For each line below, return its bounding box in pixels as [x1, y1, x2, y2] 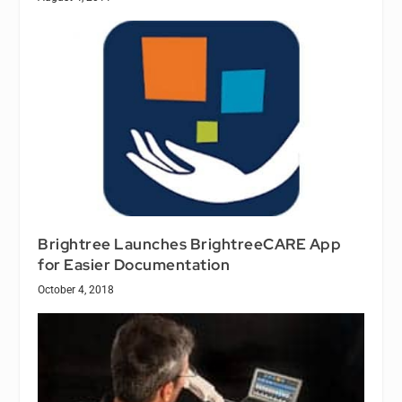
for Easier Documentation [38, 255, 231, 275]
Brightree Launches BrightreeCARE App [38, 234, 342, 255]
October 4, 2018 [38, 284, 115, 297]
